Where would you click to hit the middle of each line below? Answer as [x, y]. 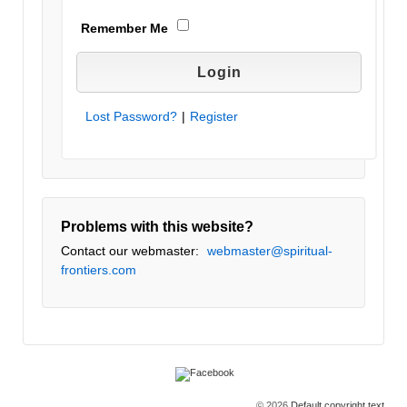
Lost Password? [131, 117]
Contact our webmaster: [132, 251]
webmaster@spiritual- [270, 251]
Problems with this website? [157, 227]
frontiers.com [99, 270]
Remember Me [124, 29]
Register [214, 117]
